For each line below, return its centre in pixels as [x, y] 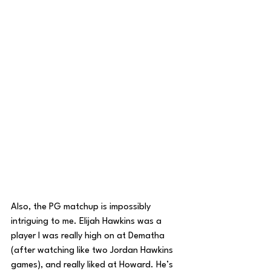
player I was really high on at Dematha [89, 236]
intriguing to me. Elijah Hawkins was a [87, 222]
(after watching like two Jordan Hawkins [93, 251]
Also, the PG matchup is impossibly [82, 207]
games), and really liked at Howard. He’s [93, 265]
